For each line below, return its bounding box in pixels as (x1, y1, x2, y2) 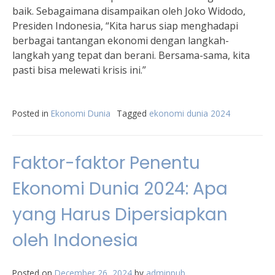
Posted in (12, 107, 51, 119)
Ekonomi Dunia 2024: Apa (12, 177, 228, 201)
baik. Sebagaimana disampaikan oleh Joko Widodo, (12, 4, 246, 18)
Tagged (117, 107, 149, 119)
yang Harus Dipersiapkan (12, 203, 228, 227)
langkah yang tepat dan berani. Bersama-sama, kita (12, 48, 250, 62)
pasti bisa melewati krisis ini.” (12, 63, 146, 77)
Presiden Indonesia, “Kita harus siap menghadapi (12, 19, 238, 33)
